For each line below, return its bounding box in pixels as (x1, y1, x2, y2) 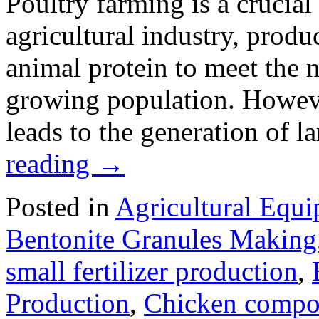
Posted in (6, 192, 110, 223)
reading (6, 148, 97, 179)
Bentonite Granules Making (6, 224, 317, 255)
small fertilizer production (6, 256, 298, 287)
